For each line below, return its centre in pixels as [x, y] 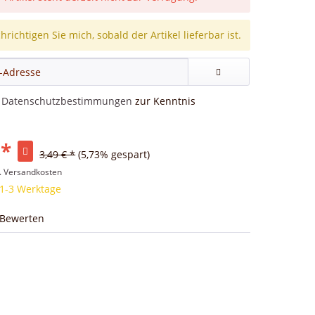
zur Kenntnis [164, 101]
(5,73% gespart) [114, 154]
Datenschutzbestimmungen [67, 101]
